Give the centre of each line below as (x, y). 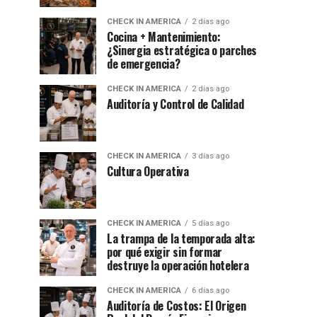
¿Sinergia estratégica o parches (182, 50)
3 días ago (211, 156)
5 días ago (211, 223)
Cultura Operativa (148, 171)
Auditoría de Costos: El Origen (177, 306)
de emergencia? (144, 64)
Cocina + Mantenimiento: (164, 37)
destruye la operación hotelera (178, 265)
